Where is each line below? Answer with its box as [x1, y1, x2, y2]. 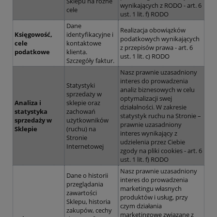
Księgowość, [14, 30, 52, 39]
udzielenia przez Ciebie [120, 137, 185, 146]
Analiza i [14, 98, 41, 107]
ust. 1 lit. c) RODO [120, 51, 170, 61]
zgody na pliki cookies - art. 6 [120, 146, 202, 155]
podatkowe [14, 47, 50, 56]
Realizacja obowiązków [120, 25, 186, 34]
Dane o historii [66, 170, 108, 180]
